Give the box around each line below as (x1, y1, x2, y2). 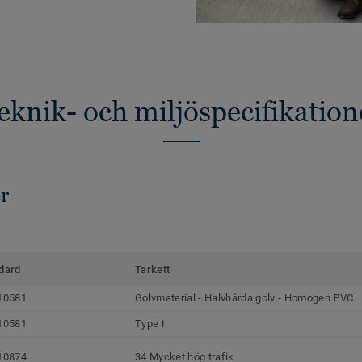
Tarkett (135, 263, 170, 276)
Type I (135, 317, 165, 330)
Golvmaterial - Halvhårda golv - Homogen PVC (135, 291, 354, 304)
